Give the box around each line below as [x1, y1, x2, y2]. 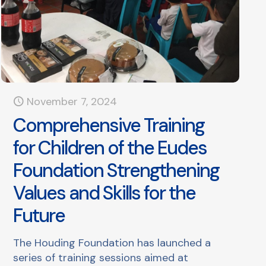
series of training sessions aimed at [13, 250, 189, 265]
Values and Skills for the [13, 180, 196, 205]
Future [13, 202, 65, 228]
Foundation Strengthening [13, 157, 220, 183]
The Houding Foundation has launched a [13, 235, 211, 250]
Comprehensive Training [13, 112, 205, 138]
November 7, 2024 [27, 94, 118, 109]
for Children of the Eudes [13, 135, 207, 160]
